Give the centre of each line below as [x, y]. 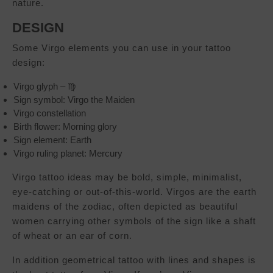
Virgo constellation [50, 113]
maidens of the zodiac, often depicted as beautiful [125, 207]
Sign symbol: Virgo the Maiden [74, 100]
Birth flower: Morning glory [65, 127]
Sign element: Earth [52, 140]
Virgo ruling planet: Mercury [68, 154]
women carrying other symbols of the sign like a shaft [134, 221]
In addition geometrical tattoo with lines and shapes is [134, 260]
